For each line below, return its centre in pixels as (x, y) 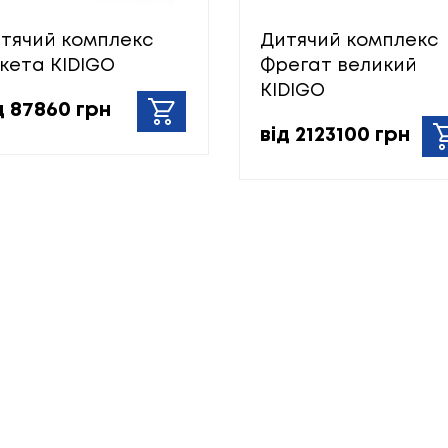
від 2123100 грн (335, 136)
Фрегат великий (338, 65)
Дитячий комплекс (349, 40)
